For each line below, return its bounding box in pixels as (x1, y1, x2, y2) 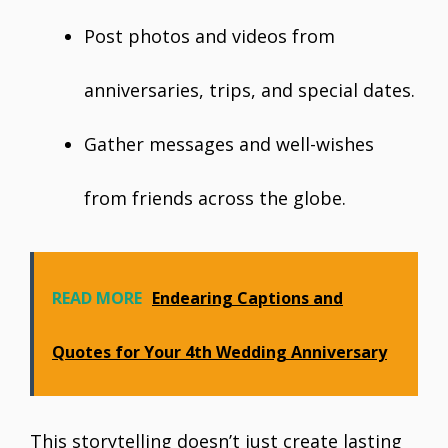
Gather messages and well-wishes (84, 132, 374, 156)
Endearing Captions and (152, 287, 343, 309)
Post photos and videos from (84, 24, 335, 48)
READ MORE (52, 287, 142, 309)
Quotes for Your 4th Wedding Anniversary (52, 341, 387, 363)
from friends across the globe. (84, 186, 346, 210)
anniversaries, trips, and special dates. (84, 78, 415, 102)
